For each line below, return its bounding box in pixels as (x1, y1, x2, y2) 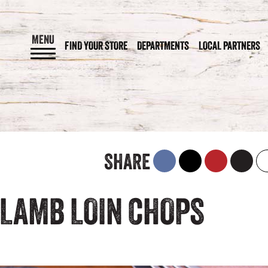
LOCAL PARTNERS (199, 38, 260, 52)
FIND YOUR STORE (65, 38, 127, 52)
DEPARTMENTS (137, 38, 189, 52)
